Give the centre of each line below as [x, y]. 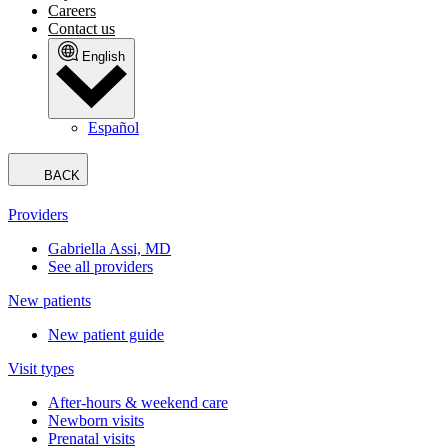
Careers [72, 11]
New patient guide [106, 335]
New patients [49, 301]
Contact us [81, 29]
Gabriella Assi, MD [109, 249]
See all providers [100, 267]
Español [113, 128]
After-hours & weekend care [138, 403]
